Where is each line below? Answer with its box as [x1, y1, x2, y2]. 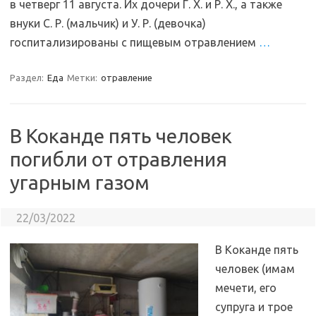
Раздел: [10, 73, 46, 83]
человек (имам [215, 262, 295, 275]
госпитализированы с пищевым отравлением [10, 36, 259, 49]
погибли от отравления [10, 148, 227, 170]
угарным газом [10, 171, 150, 193]
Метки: [67, 73, 99, 83]
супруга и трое [215, 300, 293, 313]
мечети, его [215, 281, 276, 294]
